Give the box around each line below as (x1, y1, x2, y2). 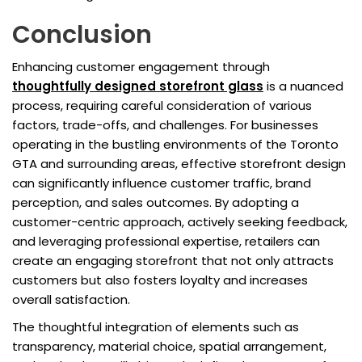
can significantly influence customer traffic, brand (12, 175, 311, 192)
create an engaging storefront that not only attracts (12, 252, 334, 270)
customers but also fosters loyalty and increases (12, 271, 308, 289)
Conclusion (12, 18, 152, 53)
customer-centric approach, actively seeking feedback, (12, 213, 347, 231)
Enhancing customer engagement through (12, 58, 270, 76)
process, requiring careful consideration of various (12, 97, 312, 115)
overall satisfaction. (12, 291, 130, 309)
